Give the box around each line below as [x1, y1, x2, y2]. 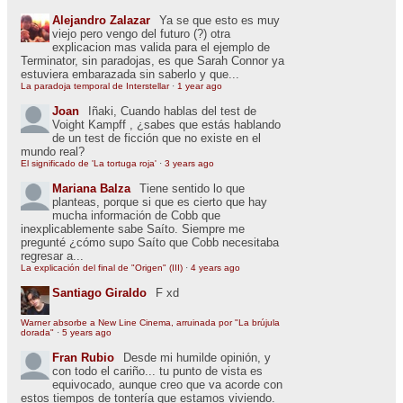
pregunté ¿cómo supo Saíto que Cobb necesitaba [21, 236, 279, 250]
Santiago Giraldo [52, 286, 147, 300]
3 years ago [165, 158, 214, 169]
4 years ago [191, 263, 240, 273]
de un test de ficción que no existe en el [52, 131, 261, 146]
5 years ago [62, 327, 112, 338]
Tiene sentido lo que [139, 182, 245, 196]
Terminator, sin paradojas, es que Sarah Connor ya [21, 54, 284, 68]
